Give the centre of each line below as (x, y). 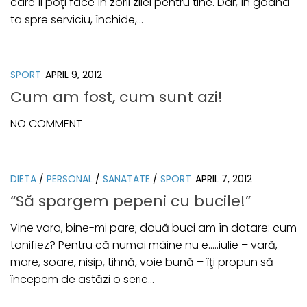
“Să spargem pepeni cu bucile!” (131, 201)
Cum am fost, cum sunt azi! (116, 97)
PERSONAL (70, 179)
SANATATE (126, 179)
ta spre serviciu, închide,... (77, 19)
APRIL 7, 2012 (224, 179)
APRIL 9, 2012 (74, 74)
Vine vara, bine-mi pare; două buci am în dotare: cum (153, 228)
